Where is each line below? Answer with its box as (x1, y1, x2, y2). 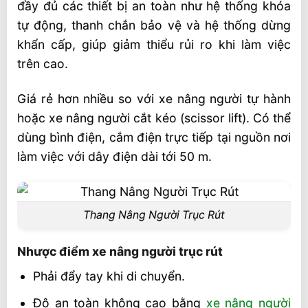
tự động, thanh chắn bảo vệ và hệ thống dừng (17, 18, 291, 33)
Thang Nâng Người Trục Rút (83, 208, 225, 222)
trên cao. (17, 56, 68, 71)
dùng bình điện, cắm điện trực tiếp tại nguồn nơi (17, 130, 291, 145)
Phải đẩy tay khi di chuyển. (32, 269, 185, 284)
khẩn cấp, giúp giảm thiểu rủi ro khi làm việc (17, 37, 291, 52)
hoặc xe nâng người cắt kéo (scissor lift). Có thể (17, 111, 291, 126)
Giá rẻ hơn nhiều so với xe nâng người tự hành (17, 91, 291, 107)
